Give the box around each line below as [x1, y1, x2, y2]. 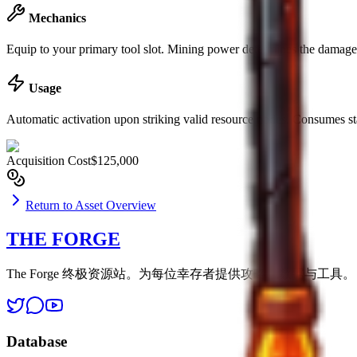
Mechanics [25, 10, 86, 25]
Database [6, 332, 67, 350]
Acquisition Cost [6, 154, 91, 168]
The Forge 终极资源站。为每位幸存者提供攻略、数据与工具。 [6, 267, 355, 281]
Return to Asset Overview [25, 198, 156, 213]
